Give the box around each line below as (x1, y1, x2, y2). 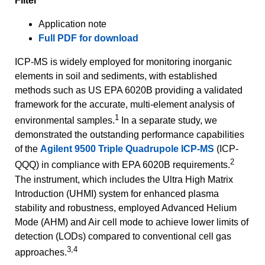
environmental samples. (15, 115, 115, 126)
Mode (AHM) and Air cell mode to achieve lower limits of (15, 216, 248, 227)
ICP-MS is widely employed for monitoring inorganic (15, 56, 232, 67)
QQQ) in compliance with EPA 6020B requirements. (15, 160, 230, 170)
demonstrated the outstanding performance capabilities (15, 130, 244, 140)
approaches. (15, 247, 67, 257)
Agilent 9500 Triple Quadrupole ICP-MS (40, 144, 214, 154)
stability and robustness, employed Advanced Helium (15, 202, 237, 213)
